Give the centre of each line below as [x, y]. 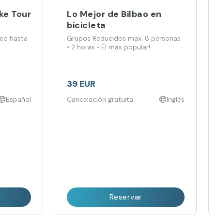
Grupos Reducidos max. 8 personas [124, 38]
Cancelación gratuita [100, 99]
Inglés [175, 99]
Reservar [126, 197]
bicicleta [86, 25]
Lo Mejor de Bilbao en [114, 14]
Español [19, 99]
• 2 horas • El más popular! [109, 47]
